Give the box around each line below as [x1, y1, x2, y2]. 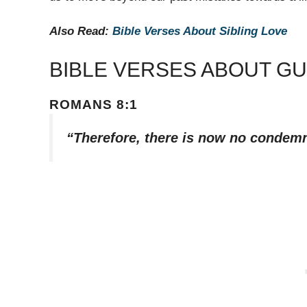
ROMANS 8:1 [49, 97, 138, 112]
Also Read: [49, 25, 112, 38]
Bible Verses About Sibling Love [112, 25, 287, 38]
